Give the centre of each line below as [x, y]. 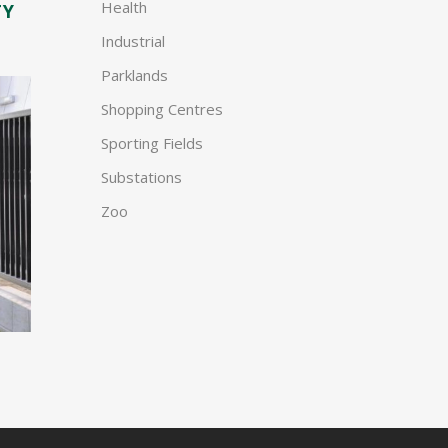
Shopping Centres [162, 109]
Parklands [134, 75]
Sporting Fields [152, 143]
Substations [141, 177]
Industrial [133, 41]
